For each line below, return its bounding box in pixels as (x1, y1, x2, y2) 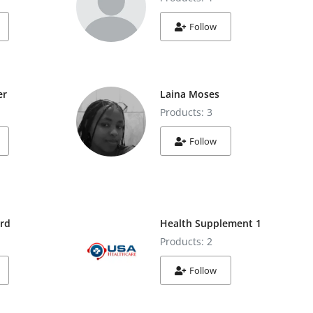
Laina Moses (159, 87, 219, 101)
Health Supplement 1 (159, 217, 261, 230)
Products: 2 (159, 235, 212, 248)
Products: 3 (159, 105, 212, 119)
